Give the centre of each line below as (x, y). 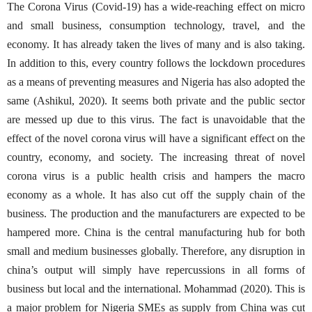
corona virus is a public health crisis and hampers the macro (156, 175)
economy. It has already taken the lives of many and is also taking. (156, 44)
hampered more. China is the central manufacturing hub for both (156, 232)
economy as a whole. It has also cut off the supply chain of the (156, 194)
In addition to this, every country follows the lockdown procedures (156, 63)
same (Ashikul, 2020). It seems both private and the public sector (156, 100)
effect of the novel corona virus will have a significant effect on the (156, 138)
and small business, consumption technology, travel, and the (156, 25)
